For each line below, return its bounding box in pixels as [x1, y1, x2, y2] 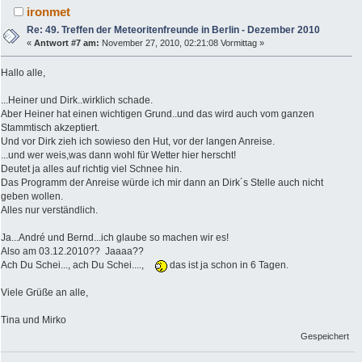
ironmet [27, 5, 71, 19]
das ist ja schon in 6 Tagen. [167, 259, 288, 271]
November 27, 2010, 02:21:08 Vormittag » [99, 38, 265, 48]
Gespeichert [301, 331, 350, 342]
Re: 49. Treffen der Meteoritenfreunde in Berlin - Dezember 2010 [27, 24, 321, 36]
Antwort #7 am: [34, 38, 100, 48]
